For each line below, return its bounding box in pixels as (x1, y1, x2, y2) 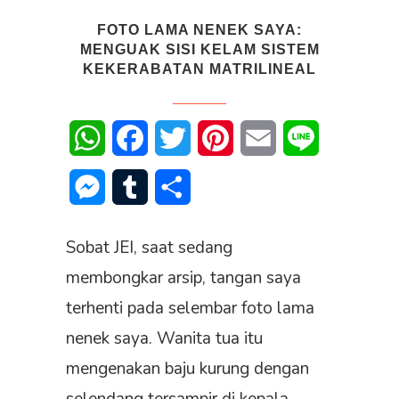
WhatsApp (105, 128, 175, 149)
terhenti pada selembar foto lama (66, 297, 314, 321)
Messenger (105, 177, 175, 198)
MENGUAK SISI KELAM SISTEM (79, 42, 320, 58)
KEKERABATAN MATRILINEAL (83, 61, 316, 77)
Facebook (148, 128, 208, 149)
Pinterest (233, 128, 291, 149)
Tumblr (148, 177, 190, 198)
